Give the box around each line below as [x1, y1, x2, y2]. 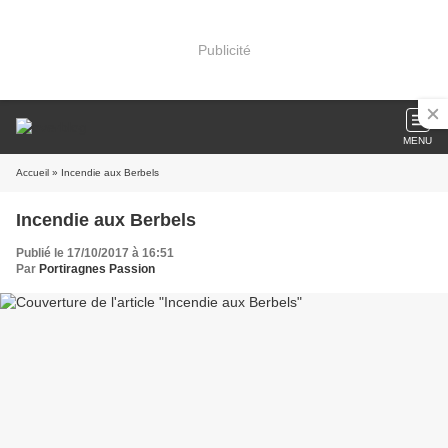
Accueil [16, 167, 49, 178]
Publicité [197, 41, 251, 58]
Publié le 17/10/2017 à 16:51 [16, 246, 174, 260]
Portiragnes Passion [39, 262, 155, 276]
